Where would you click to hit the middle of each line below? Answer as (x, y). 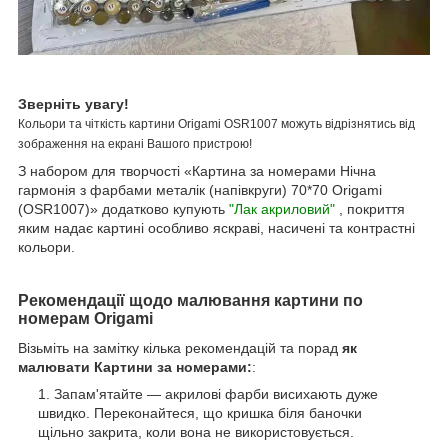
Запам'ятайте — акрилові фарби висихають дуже (216, 394)
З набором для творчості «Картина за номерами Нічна (197, 170)
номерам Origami (85, 318)
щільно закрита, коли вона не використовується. (196, 432)
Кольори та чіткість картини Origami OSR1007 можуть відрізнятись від (216, 123)
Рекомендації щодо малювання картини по (190, 300)
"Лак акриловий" (282, 208)
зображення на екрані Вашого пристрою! (135, 143)
